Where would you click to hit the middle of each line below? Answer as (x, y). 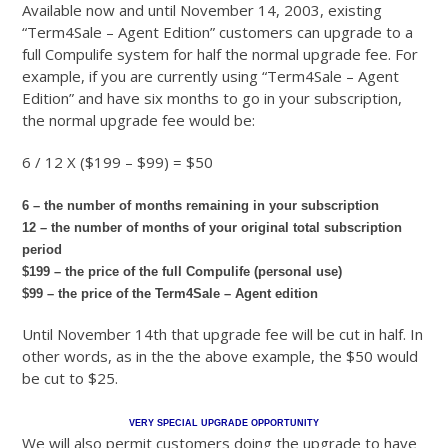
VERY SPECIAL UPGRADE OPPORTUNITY (224, 423)
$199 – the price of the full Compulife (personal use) (182, 272)
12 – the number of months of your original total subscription (212, 228)
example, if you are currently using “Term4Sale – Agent (211, 76)
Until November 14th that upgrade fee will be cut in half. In (223, 334)
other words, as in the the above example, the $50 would (220, 356)
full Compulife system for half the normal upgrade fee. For (220, 54)
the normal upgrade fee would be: (139, 120)
